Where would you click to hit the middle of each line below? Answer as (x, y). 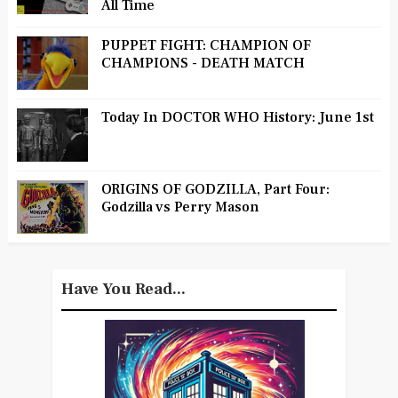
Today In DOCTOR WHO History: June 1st (237, 117)
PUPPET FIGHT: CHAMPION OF (206, 45)
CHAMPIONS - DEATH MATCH (203, 63)
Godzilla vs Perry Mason (180, 207)
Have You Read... (123, 289)
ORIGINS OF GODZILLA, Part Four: (215, 189)
